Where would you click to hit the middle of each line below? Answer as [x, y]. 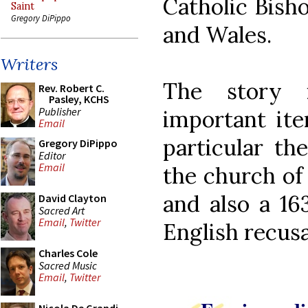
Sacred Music [68, 265]
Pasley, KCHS [79, 99]
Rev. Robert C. [71, 88]
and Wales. [217, 34]
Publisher [59, 111]
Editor [52, 155]
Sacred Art [62, 210]
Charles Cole [68, 253]
